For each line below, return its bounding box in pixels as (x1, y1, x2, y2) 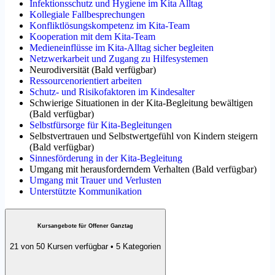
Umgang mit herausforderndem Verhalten (29, 163, 190, 174)
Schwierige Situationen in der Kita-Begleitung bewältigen (29, 97, 253, 108)
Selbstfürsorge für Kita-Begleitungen (29, 119, 172, 130)
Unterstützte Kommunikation (29, 185, 142, 196)
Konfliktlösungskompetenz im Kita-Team (29, 20, 190, 31)
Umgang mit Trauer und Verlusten (29, 174, 161, 185)
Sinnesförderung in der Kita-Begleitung (29, 152, 182, 163)
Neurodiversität (29, 64, 89, 75)
